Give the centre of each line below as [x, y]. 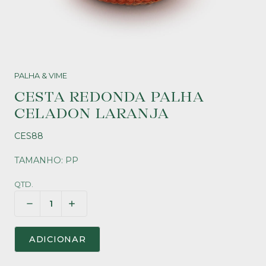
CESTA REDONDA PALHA [109, 97]
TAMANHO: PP [46, 160]
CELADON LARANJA [92, 114]
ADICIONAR [58, 239]
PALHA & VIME [41, 76]
